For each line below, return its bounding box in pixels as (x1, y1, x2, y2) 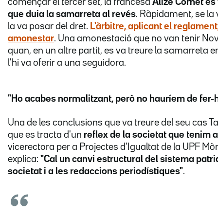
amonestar (8, 34, 54, 43)
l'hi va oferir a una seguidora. (8, 58, 126, 68)
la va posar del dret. (8, 22, 90, 31)
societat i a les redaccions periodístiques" (8, 167, 183, 176)
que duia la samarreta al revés (8, 10, 136, 19)
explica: (8, 155, 40, 164)
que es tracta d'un (8, 130, 84, 140)
